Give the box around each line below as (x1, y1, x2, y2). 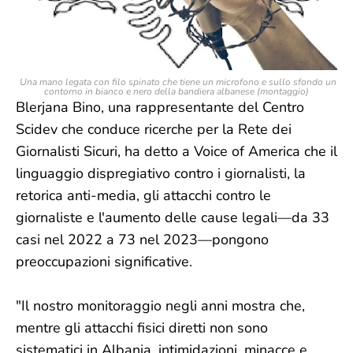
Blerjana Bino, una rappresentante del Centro (16, 98, 304, 117)
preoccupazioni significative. (16, 252, 196, 271)
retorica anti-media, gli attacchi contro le (16, 186, 271, 205)
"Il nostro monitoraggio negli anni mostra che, (16, 296, 305, 315)
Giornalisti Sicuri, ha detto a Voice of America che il (16, 142, 337, 161)
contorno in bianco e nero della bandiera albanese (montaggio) (44, 85, 309, 98)
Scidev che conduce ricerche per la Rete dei (16, 120, 292, 139)
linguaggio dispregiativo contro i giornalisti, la (16, 164, 306, 183)
